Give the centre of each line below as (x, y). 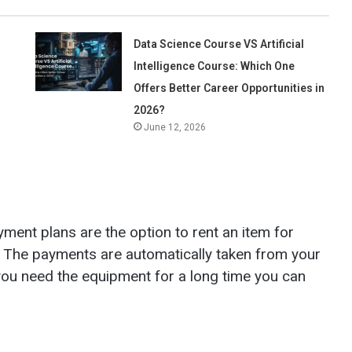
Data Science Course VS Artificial (219, 44)
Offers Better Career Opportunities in (229, 88)
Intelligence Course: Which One (214, 66)
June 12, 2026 (175, 127)
